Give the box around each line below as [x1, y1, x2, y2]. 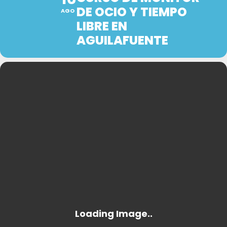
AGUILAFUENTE [77, 32, 168, 49]
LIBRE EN [77, 18, 127, 35]
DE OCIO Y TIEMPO [77, 4, 187, 21]
